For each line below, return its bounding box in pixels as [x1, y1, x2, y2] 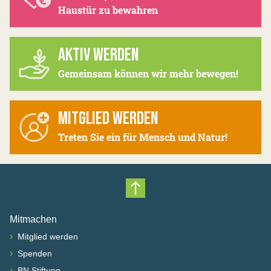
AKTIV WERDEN [58, 44, 139, 66]
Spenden [15, 248, 52, 258]
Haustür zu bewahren [58, 3, 158, 16]
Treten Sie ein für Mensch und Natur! [58, 130, 227, 143]
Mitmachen [10, 214, 57, 224]
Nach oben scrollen [134, 189, 241, 209]
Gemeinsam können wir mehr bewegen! [58, 67, 238, 80]
